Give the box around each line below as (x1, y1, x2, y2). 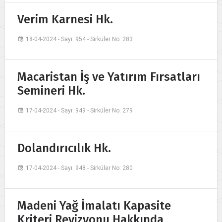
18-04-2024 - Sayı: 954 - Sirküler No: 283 (26, 36, 133, 43)
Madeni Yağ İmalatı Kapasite (17, 199, 171, 213)
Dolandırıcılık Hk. (17, 141, 111, 156)
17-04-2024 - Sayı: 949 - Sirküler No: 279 (26, 107, 133, 114)
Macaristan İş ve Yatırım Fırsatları (17, 70, 200, 84)
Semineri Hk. (17, 84, 85, 98)
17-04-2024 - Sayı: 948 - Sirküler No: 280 (26, 165, 133, 172)
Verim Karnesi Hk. (17, 12, 113, 27)
